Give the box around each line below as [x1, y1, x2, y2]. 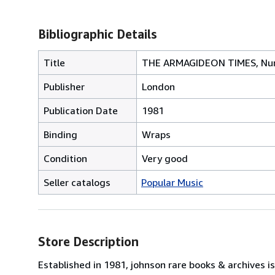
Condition [44, 152, 87, 165]
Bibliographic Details [38, 26, 157, 41]
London [142, 80, 175, 93]
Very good [142, 152, 188, 165]
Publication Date [44, 104, 118, 117]
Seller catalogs [44, 176, 110, 188]
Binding [44, 128, 77, 141]
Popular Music [141, 176, 203, 188]
